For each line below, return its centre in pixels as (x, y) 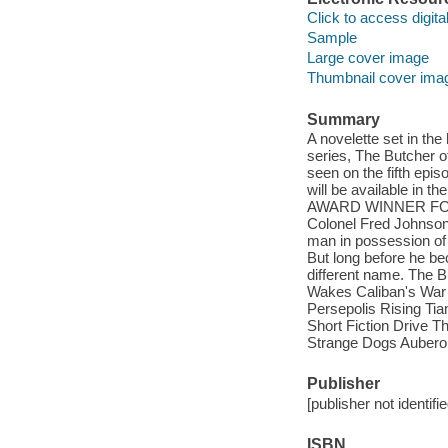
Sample (331, 38)
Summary (343, 119)
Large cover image (367, 58)
